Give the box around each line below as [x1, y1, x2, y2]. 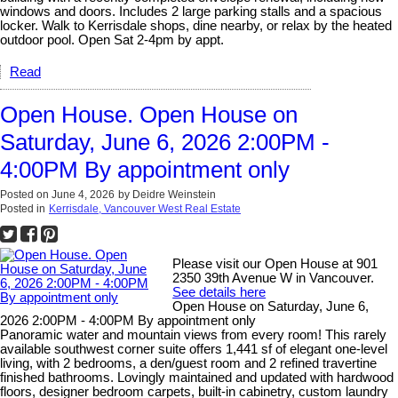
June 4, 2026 [52, 187, 115, 201]
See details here [172, 284, 267, 299]
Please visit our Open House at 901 [172, 256, 378, 271]
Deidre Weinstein [132, 187, 216, 201]
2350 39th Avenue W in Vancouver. [172, 270, 375, 285]
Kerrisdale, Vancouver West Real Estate [49, 202, 241, 215]
